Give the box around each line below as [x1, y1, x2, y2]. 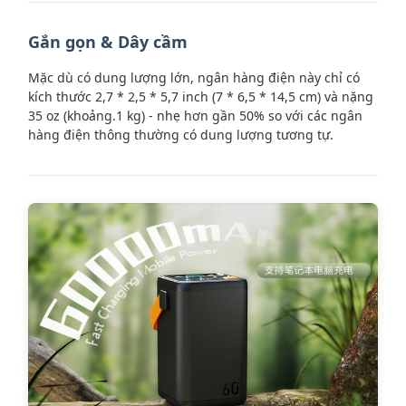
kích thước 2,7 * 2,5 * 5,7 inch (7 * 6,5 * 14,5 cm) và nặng [28, 88, 373, 105]
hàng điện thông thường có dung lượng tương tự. [28, 126, 333, 143]
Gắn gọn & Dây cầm [28, 31, 188, 53]
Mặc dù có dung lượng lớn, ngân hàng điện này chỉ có [28, 69, 360, 86]
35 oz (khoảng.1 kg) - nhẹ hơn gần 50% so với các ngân [28, 107, 362, 124]
